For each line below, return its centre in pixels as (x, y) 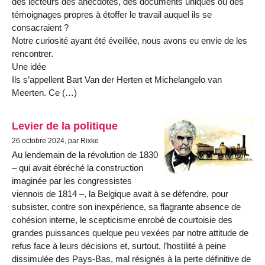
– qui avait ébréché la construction (77, 167)
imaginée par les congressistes (72, 180)
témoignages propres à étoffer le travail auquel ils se (112, 15)
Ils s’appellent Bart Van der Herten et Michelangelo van (117, 80)
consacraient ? (40, 28)
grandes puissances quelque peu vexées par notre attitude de (130, 232)
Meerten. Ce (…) (44, 93)
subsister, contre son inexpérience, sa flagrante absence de (126, 206)
